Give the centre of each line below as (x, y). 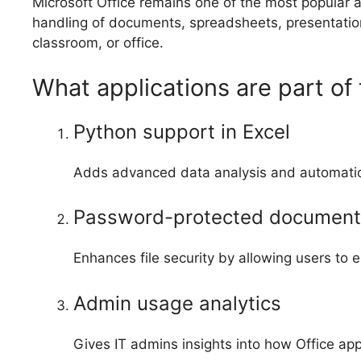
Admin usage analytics (177, 303)
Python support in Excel (182, 131)
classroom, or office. (98, 43)
